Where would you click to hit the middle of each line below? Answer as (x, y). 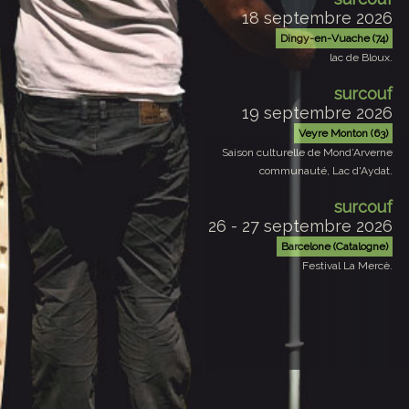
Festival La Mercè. (348, 210)
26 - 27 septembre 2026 (301, 171)
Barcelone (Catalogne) (335, 191)
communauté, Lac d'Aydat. (326, 115)
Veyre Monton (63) (344, 78)
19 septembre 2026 (318, 58)
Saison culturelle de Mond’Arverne (308, 97)
